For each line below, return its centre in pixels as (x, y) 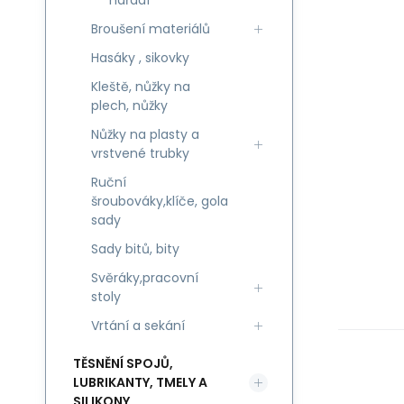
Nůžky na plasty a (145, 134)
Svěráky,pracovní (145, 278)
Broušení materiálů (151, 29)
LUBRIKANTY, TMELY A (140, 382)
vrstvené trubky (140, 153)
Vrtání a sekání (138, 326)
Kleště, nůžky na (141, 87)
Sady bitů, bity (135, 249)
